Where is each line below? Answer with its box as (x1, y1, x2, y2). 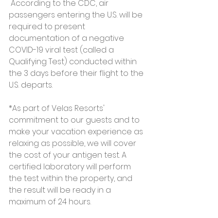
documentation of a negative (9, 33, 126, 44)
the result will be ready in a (9, 184, 113, 196)
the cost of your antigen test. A (9, 149, 128, 161)
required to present (9, 21, 87, 32)
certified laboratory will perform (9, 161, 133, 172)
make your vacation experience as (9, 126, 145, 137)
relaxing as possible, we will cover (9, 138, 138, 149)
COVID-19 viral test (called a (9, 44, 116, 55)
